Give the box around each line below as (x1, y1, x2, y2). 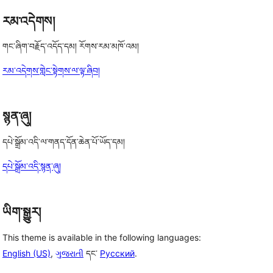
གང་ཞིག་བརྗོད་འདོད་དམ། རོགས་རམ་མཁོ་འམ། (2, 41, 139, 52)
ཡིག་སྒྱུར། (2, 205, 41, 219)
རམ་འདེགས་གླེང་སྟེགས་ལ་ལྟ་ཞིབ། (2, 65, 100, 76)
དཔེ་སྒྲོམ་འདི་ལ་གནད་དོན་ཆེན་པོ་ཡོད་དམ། (2, 136, 125, 147)
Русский (100, 247, 135, 258)
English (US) (2, 247, 51, 258)
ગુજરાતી (55, 247, 83, 258)
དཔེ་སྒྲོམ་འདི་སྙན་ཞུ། (2, 161, 61, 171)
